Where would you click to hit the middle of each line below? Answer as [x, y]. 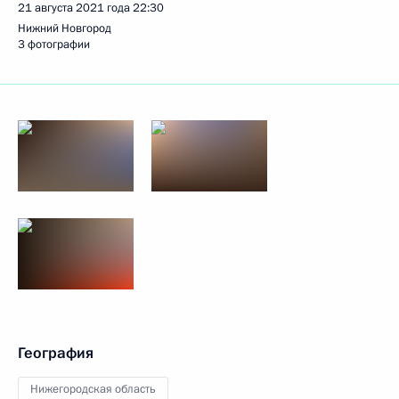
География [56, 353]
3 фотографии [54, 45]
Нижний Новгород [65, 28]
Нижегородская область [93, 389]
